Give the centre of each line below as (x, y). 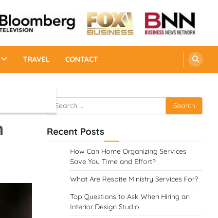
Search (59, 102)
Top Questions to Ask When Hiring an (130, 196)
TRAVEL (36, 59)
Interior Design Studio (105, 207)
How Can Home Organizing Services (128, 151)
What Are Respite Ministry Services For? (134, 179)
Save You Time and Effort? (113, 161)
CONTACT (82, 59)
